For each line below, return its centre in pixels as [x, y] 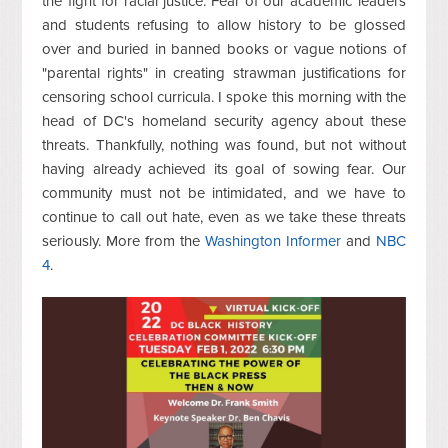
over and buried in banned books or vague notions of [224, 48]
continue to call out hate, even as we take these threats [224, 216]
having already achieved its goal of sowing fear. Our [224, 168]
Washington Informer [272, 240]
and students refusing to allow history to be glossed [224, 24]
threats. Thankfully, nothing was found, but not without [224, 144]
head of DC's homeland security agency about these [224, 120]
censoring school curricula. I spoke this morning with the [224, 96]
